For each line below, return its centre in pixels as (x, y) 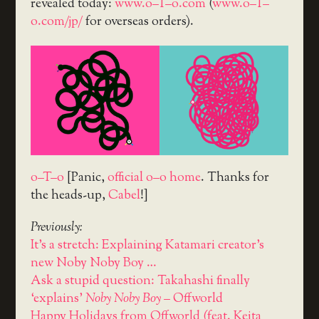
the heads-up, (69, 196)
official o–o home (154, 178)
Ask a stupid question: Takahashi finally (140, 282)
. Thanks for (235, 178)
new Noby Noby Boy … (93, 264)
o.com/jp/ (56, 22)
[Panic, (85, 178)
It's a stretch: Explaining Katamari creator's (147, 246)
